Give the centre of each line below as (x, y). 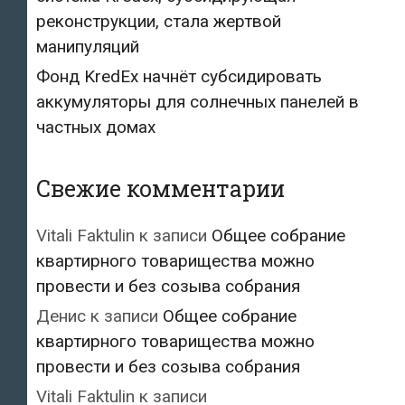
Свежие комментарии (160, 188)
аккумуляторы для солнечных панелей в (198, 101)
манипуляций (88, 46)
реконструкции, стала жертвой (159, 21)
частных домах (96, 127)
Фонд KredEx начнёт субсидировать (179, 76)
